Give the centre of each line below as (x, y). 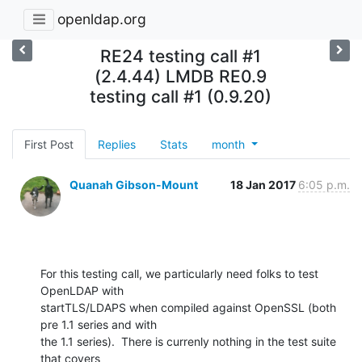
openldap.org (102, 19)
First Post (49, 144)
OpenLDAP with (84, 290)
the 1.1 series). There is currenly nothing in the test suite (188, 341)
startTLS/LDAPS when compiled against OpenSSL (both (188, 307)
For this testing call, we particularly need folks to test (179, 273)
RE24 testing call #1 (181, 56)
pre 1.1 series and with (100, 324)
